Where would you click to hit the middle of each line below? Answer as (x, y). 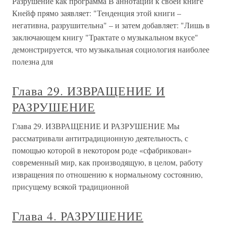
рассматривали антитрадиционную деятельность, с (100, 138)
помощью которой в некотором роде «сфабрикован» (102, 150)
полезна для (33, 61)
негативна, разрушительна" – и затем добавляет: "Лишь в (111, 25)
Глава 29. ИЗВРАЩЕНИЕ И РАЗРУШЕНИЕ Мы (96, 126)
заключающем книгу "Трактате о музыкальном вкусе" (105, 37)
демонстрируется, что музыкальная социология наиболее (111, 49)
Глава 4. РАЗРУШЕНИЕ (78, 216)
